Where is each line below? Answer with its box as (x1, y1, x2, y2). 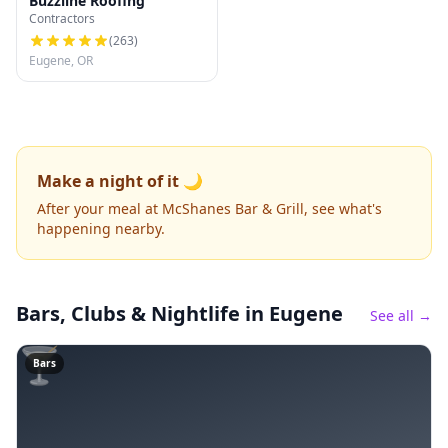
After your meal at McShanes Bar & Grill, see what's (37, 199, 382, 218)
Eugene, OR (29, 52, 93, 69)
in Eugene (240, 300, 343, 327)
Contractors (29, 10, 95, 27)
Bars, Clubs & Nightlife (16, 300, 240, 327)
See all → (370, 306, 432, 325)
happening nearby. (37, 219, 165, 238)
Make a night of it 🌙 (37, 170, 203, 192)
